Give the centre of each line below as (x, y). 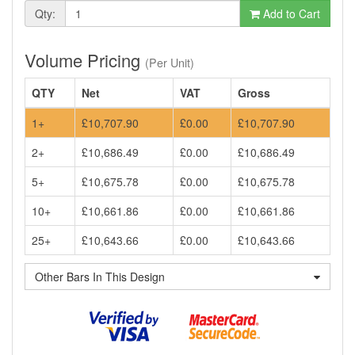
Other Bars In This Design (100, 276)
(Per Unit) (170, 62)
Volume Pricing (85, 59)
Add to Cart (290, 13)
